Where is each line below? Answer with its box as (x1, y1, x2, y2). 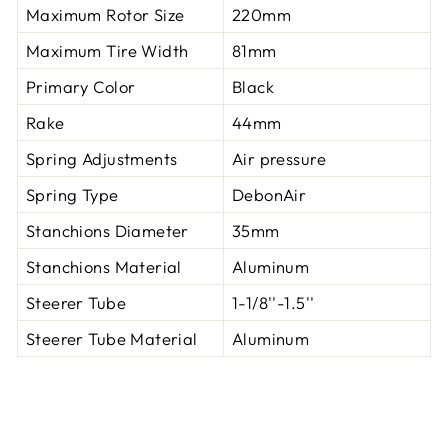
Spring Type (26, 184, 119, 206)
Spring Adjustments (26, 148, 178, 170)
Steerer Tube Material (26, 328, 198, 350)
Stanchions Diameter (26, 220, 189, 242)
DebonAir (232, 184, 307, 206)
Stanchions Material (26, 256, 182, 278)
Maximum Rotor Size (26, 4, 185, 26)
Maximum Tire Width (26, 40, 189, 62)
